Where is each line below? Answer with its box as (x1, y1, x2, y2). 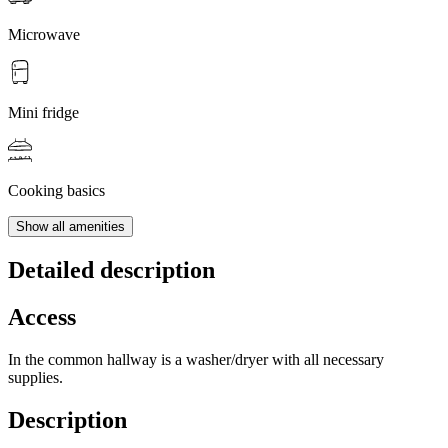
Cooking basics (8, 182, 105, 200)
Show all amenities (16, 219, 125, 235)
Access (8, 304, 76, 331)
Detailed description (8, 257, 215, 284)
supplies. (8, 368, 63, 386)
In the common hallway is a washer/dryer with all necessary (8, 350, 384, 368)
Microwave (8, 26, 80, 44)
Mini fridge (8, 104, 79, 122)
